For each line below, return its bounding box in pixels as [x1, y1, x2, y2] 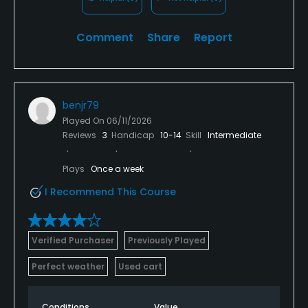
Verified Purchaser [32, 234, 114, 246]
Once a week [91, 162, 144, 175]
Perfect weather [32, 260, 104, 272]
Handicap [111, 129, 156, 141]
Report [193, 29, 232, 45]
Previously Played [128, 234, 206, 246]
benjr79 [63, 98, 99, 112]
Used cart [118, 260, 162, 272]
